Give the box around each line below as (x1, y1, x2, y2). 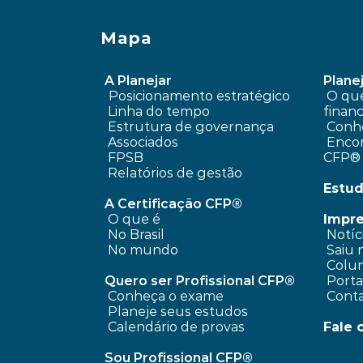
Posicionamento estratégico (108, 88, 293, 104)
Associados (107, 135, 178, 150)
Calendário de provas (107, 319, 245, 335)
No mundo (107, 242, 178, 258)
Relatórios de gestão (107, 165, 242, 181)
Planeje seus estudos (107, 304, 248, 319)
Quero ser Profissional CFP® (104, 273, 295, 288)
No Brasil (107, 227, 164, 242)
